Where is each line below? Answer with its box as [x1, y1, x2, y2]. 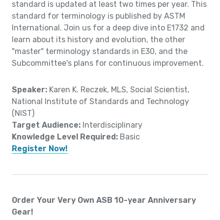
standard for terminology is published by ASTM [12, 11, 185, 21]
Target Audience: [12, 120, 82, 130]
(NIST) [12, 109, 34, 118]
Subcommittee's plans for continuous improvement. [12, 58, 204, 68]
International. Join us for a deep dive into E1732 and [12, 23, 205, 33]
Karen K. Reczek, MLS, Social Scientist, [49, 85, 190, 95]
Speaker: [12, 85, 49, 95]
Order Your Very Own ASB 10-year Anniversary [12, 195, 196, 205]
